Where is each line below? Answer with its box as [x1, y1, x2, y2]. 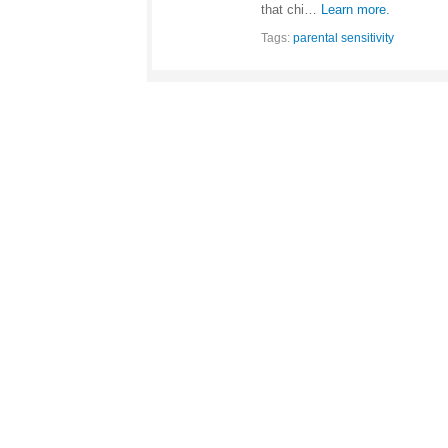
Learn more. [321, 2, 390, 17]
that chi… [261, 2, 321, 17]
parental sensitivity [293, 31, 394, 45]
